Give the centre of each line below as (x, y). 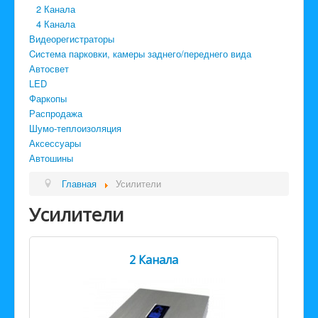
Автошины (51, 158)
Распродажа (56, 114)
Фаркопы (48, 99)
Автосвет (49, 69)
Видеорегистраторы (72, 39)
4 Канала (56, 24)
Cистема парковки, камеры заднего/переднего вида (140, 54)
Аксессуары (55, 143)
